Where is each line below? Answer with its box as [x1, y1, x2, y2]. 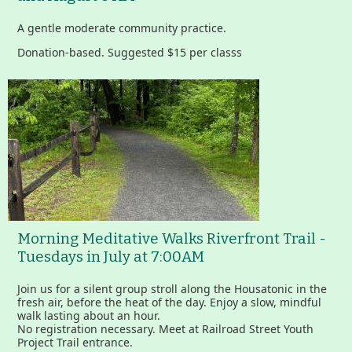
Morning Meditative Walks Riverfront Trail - [17, 230, 326, 248]
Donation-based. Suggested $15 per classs [17, 45, 242, 60]
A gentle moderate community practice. [17, 20, 226, 36]
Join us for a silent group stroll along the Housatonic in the [17, 281, 327, 297]
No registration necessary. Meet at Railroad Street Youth [17, 321, 313, 337]
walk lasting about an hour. [17, 308, 163, 324]
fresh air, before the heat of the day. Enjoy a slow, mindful [17, 295, 321, 310]
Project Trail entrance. [17, 335, 133, 350]
